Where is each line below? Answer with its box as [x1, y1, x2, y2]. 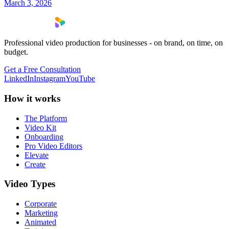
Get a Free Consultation [4, 65, 81, 74]
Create [25, 159, 45, 169]
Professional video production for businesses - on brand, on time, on [4, 38, 223, 48]
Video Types [4, 178, 55, 190]
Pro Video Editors [25, 141, 82, 150]
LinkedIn [4, 74, 34, 83]
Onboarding [25, 132, 63, 141]
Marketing [25, 209, 58, 218]
